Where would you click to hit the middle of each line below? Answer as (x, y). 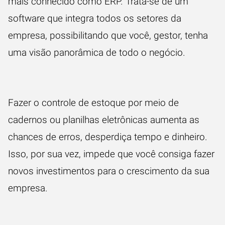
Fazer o (25, 103)
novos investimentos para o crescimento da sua (109, 171)
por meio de (152, 103)
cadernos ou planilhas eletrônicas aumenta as (104, 120)
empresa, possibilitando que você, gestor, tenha (108, 35)
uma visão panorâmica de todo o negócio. (97, 52)
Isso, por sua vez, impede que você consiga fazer (111, 154)
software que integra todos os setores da (95, 18)
